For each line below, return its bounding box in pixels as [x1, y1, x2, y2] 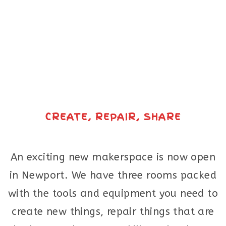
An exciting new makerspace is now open [10, 151, 216, 163]
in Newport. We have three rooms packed [9, 169, 217, 181]
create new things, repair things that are [12, 206, 214, 217]
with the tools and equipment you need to [8, 188, 218, 199]
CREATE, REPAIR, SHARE [45, 110, 181, 124]
